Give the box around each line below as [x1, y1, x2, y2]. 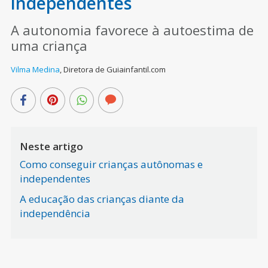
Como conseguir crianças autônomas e [19, 157, 203, 172]
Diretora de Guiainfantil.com [63, 64, 166, 75]
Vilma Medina [10, 64, 60, 75]
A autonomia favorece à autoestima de [10, 21, 254, 39]
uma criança [10, 36, 87, 55]
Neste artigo [19, 139, 83, 154]
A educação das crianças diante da [19, 192, 184, 206]
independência [19, 206, 90, 221]
